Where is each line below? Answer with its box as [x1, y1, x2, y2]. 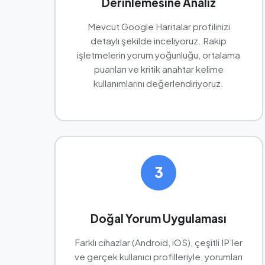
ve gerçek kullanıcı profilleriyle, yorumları [75, 250, 243, 262]
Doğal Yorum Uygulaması [91, 211, 227, 225]
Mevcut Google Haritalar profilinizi [87, 20, 230, 32]
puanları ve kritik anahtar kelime [93, 63, 224, 75]
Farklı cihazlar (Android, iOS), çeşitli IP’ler [75, 236, 243, 248]
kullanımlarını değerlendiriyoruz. [93, 77, 224, 89]
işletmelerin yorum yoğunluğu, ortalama [77, 49, 241, 60]
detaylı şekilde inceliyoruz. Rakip [91, 34, 227, 46]
